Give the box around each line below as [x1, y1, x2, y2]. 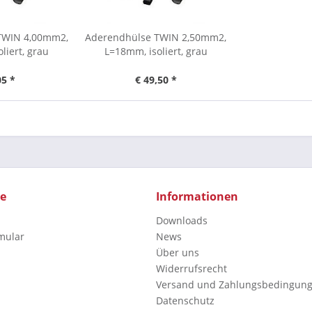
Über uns [156, 246, 199, 259]
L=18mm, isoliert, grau [104, 45, 208, 58]
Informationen [156, 189, 238, 204]
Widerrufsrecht [156, 262, 227, 275]
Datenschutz [156, 294, 214, 307]
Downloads [156, 214, 208, 227]
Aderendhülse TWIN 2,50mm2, [85, 31, 227, 44]
